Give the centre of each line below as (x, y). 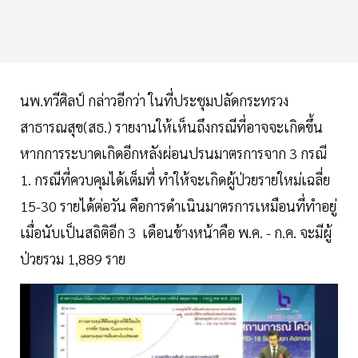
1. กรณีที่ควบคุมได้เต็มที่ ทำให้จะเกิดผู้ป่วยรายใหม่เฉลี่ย (175, 179)
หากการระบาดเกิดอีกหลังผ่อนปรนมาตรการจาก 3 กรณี (173, 153)
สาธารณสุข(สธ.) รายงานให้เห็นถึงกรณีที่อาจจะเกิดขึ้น (171, 126)
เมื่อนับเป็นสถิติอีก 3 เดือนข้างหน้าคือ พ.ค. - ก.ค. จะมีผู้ (176, 232)
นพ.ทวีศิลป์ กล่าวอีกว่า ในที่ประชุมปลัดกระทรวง (154, 100)
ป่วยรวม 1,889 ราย (74, 258)
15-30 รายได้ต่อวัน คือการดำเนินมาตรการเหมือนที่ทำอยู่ (178, 205)
